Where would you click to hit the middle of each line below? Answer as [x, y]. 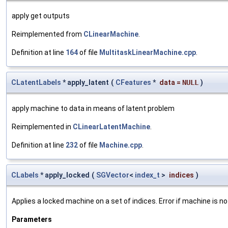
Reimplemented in [42, 126]
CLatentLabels [36, 82]
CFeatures [133, 82]
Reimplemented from [48, 34]
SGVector [113, 175]
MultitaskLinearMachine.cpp [148, 52]
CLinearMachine [111, 34]
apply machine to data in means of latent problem [93, 108]
